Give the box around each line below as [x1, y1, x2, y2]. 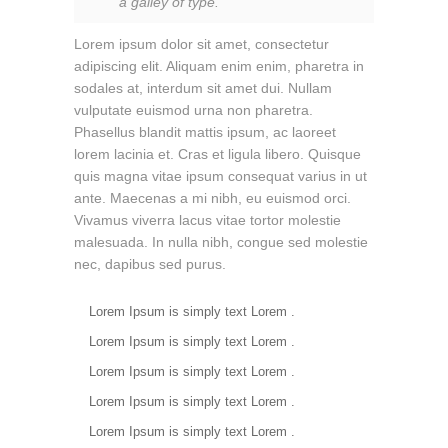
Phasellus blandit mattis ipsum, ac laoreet [74, 123, 336, 140]
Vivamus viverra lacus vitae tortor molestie [74, 211, 341, 228]
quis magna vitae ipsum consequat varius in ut [74, 167, 367, 184]
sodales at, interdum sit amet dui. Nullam [74, 79, 332, 96]
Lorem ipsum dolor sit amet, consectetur [74, 35, 329, 52]
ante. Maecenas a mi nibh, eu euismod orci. [74, 189, 351, 206]
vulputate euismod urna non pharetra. [74, 101, 313, 118]
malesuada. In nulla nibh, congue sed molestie [74, 233, 368, 250]
